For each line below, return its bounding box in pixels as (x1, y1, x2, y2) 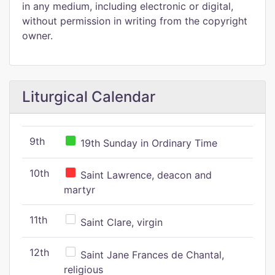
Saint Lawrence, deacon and (77, 169, 212, 181)
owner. (22, 29, 53, 42)
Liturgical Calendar (22, 88, 155, 106)
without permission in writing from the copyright (22, 15, 247, 27)
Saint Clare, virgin (77, 216, 163, 228)
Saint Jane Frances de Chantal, (77, 249, 224, 261)
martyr (64, 184, 95, 196)
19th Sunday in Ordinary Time (77, 137, 217, 149)
